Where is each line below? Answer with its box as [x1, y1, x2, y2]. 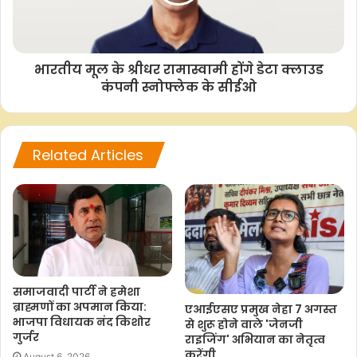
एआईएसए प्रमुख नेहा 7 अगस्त [185, 301, 337, 318]
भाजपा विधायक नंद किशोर [13, 314, 151, 331]
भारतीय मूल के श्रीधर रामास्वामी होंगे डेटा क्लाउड [33, 60, 324, 79]
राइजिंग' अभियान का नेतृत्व [185, 331, 325, 348]
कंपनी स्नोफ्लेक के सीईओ [100, 77, 257, 96]
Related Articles [33, 144, 143, 165]
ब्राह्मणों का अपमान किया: [13, 299, 147, 316]
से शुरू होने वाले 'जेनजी [185, 316, 303, 333]
